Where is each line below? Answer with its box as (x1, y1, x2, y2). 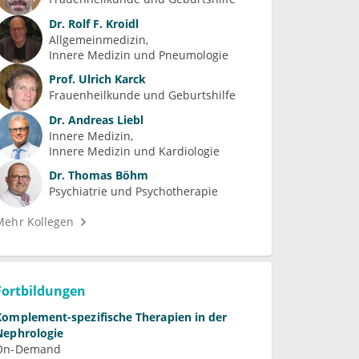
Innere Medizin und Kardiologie (49, 143, 220, 159)
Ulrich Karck (75, 71, 147, 87)
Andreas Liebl (65, 111, 144, 127)
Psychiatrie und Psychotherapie (49, 184, 219, 200)
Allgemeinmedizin (49, 31, 147, 47)
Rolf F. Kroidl (65, 15, 139, 31)
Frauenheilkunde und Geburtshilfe (49, 87, 236, 103)
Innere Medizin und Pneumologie (49, 46, 229, 63)
